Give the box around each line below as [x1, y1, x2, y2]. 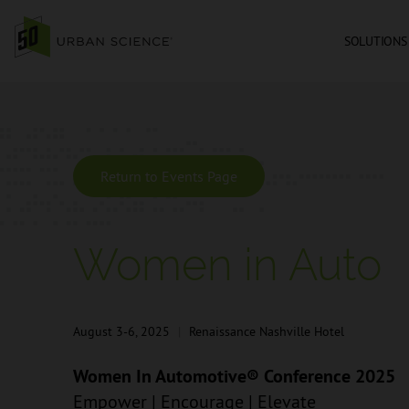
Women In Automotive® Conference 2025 [73, 364, 395, 388]
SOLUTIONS [343, 33, 407, 49]
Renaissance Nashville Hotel [185, 323, 344, 340]
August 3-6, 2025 [73, 323, 173, 340]
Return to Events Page [100, 167, 237, 185]
